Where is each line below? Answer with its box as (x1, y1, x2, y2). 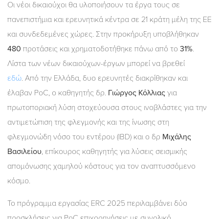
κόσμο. (7, 175, 30, 186)
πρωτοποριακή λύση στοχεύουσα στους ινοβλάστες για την (7, 102, 207, 112)
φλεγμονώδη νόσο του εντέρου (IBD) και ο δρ (7, 131, 162, 142)
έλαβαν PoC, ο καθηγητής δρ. (7, 88, 108, 98)
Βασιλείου (7, 146, 42, 156)
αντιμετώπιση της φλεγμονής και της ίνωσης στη (7, 117, 169, 127)
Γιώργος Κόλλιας (108, 88, 165, 98)
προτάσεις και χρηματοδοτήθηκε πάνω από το (21, 44, 180, 54)
